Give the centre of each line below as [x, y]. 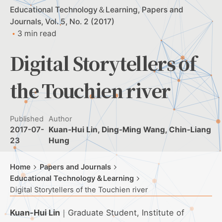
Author [60, 119]
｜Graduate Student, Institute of [122, 212]
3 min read [37, 33]
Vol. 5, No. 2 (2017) [80, 21]
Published [27, 119]
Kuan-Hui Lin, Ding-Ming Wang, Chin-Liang [130, 129]
